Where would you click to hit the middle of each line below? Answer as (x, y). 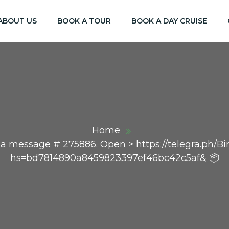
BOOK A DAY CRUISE (169, 21)
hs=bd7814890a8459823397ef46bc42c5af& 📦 (114, 158)
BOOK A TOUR (84, 21)
